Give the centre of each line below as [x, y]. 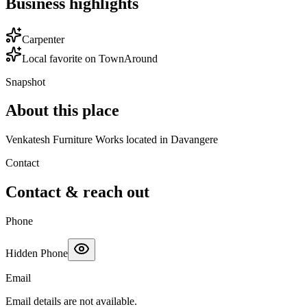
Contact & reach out [77, 192]
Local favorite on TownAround [90, 58]
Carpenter [43, 39]
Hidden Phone [37, 254]
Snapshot [25, 82]
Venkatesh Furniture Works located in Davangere [112, 140]
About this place [62, 111]
